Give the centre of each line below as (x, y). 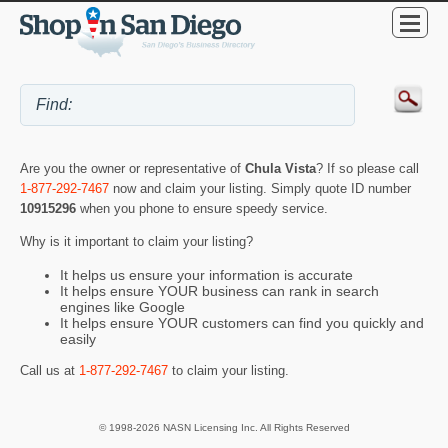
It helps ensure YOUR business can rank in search (219, 290)
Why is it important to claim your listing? (136, 242)
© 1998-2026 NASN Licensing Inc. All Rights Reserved (224, 428)
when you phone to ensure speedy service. (204, 209)
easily (78, 338)
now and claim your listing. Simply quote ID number (260, 189)
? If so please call (367, 169)
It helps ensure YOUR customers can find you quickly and (242, 322)
